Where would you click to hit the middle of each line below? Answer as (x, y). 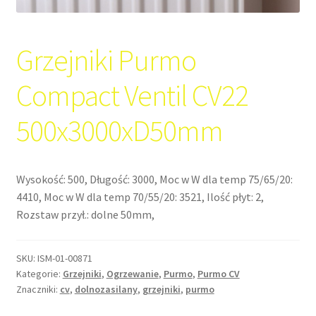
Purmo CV (218, 273)
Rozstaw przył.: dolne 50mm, (85, 214)
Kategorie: (39, 273)
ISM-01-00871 (65, 258)
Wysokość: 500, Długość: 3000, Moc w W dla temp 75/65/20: (154, 179)
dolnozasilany (106, 289)
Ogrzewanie (132, 273)
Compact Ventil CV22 (132, 95)
